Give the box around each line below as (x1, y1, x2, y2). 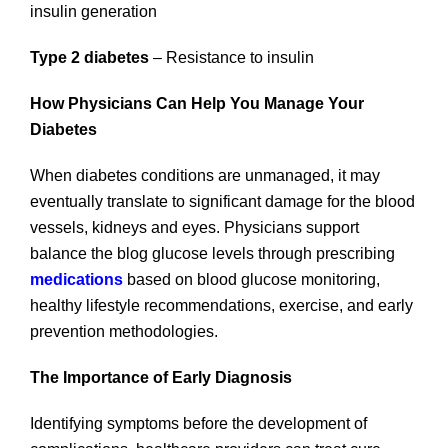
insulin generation (30, 2, 157, 20)
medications (30, 270, 123, 288)
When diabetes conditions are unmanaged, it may (30, 166, 380, 184)
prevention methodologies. (30, 322, 230, 340)
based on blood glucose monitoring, (123, 270, 380, 288)
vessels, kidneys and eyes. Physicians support (30, 218, 359, 236)
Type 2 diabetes (30, 48, 149, 66)
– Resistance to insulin (149, 48, 314, 66)
